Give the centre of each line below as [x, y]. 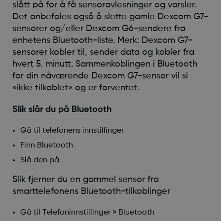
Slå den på [39, 160]
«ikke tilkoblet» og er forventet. [75, 88]
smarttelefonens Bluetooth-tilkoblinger [91, 191]
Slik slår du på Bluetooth [62, 109]
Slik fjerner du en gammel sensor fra [85, 179]
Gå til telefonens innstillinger [72, 130]
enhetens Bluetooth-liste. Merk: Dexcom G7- [102, 40]
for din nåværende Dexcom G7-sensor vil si [100, 76]
